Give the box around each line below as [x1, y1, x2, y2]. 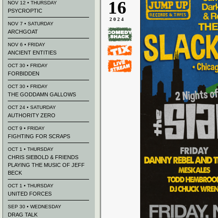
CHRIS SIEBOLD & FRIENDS [8, 154, 78, 160]
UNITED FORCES [8, 191, 52, 197]
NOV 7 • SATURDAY [8, 21, 54, 26]
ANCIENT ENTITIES [8, 50, 56, 55]
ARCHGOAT [8, 29, 38, 35]
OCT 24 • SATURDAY [8, 105, 56, 110]
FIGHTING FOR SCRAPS [8, 133, 70, 139]
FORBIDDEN [8, 71, 39, 76]
